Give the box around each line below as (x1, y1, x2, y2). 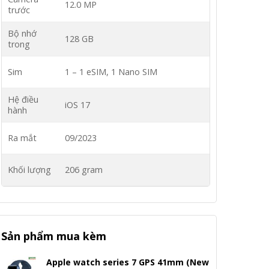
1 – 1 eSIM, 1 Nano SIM (65, 66, 157, 78)
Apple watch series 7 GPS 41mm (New (46, 256, 209, 268)
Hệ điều (8, 93, 38, 105)
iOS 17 (65, 99, 90, 111)
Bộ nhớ (8, 27, 37, 39)
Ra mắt (8, 131, 37, 144)
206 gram (65, 164, 103, 176)
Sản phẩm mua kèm (1, 228, 106, 243)
